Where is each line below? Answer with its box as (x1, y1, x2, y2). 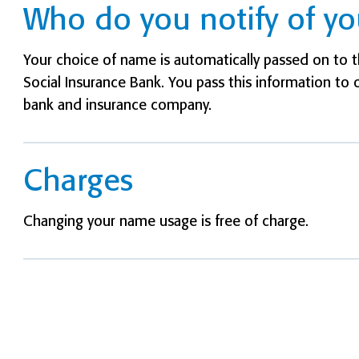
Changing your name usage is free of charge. (23, 212, 309, 230)
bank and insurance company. (23, 96, 212, 114)
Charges (23, 162, 134, 199)
